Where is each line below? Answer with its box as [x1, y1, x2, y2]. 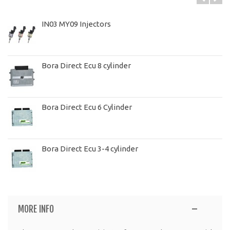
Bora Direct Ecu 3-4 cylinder [42, 144, 138, 154]
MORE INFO [17, 203, 54, 215]
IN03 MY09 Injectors [42, 20, 111, 29]
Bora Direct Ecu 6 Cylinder [42, 103, 132, 112]
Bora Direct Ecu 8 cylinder [42, 61, 131, 70]
